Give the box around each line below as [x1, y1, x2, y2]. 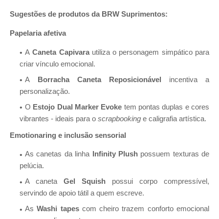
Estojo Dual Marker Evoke [33, 103, 122, 111]
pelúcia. [20, 162, 44, 170]
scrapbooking [98, 114, 141, 123]
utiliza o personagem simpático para [89, 48, 210, 56]
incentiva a [161, 75, 209, 84]
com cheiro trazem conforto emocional [79, 205, 210, 213]
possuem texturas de [137, 150, 209, 158]
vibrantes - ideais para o [20, 114, 98, 123]
